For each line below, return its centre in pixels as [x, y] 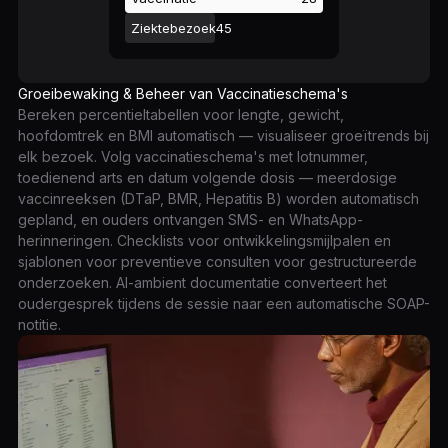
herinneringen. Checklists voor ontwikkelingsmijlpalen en [204, 240]
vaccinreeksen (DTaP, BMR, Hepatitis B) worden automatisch [218, 198]
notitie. [39, 324]
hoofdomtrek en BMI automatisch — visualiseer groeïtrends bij [223, 135]
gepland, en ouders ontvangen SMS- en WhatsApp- [190, 219]
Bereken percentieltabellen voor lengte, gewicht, [181, 114]
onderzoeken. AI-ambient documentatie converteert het [202, 282]
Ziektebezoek [173, 28]
